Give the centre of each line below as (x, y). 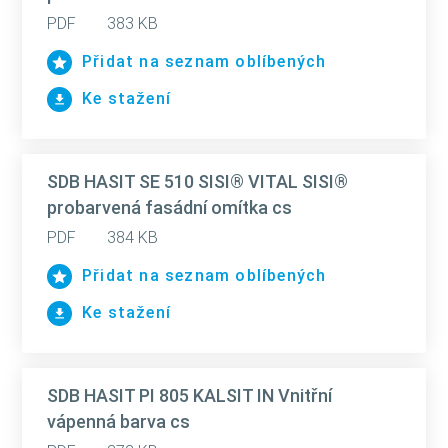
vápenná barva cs (118, 421)
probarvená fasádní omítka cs (169, 207)
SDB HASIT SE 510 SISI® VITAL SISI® (197, 181)
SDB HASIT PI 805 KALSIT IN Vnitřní (189, 395)
